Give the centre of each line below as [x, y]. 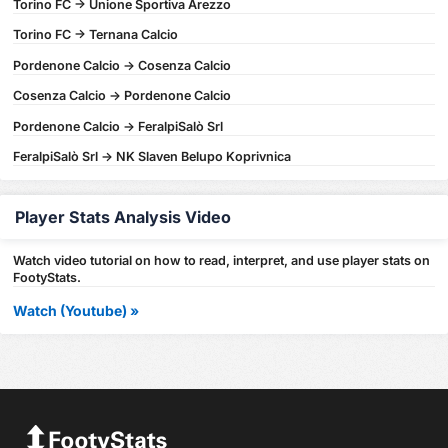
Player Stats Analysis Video [123, 217]
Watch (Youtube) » [76, 311]
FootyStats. [47, 278]
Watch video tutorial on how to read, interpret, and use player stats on [222, 261]
